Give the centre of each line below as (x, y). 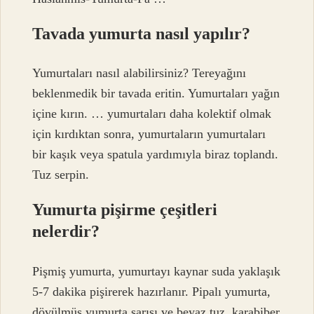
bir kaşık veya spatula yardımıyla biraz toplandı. (156, 155)
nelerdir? (66, 232)
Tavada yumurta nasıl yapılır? (142, 33)
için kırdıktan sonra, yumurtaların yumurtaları (149, 134)
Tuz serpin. (61, 175)
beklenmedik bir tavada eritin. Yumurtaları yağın (156, 94)
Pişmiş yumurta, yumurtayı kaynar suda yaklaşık (157, 271)
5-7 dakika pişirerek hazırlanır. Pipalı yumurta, (152, 291)
